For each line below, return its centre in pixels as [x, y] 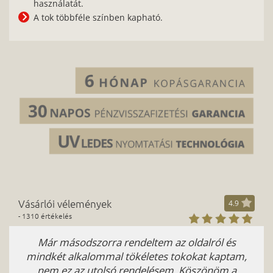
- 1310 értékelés [45, 215]
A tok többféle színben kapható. [98, 17]
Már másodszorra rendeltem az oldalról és [136, 242]
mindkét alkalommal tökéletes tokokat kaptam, [136, 256]
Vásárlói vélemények [65, 203]
